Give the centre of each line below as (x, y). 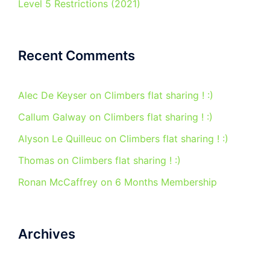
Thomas (36, 160)
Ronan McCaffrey (58, 182)
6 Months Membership (166, 182)
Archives (47, 234)
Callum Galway (52, 117)
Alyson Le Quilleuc (60, 139)
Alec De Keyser (52, 95)
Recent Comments (77, 55)
